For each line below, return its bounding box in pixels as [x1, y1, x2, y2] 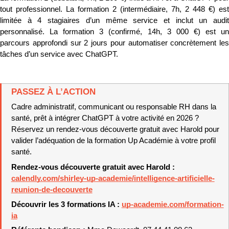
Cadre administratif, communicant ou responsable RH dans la [11, 102, 216, 111]
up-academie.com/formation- [121, 200, 224, 209]
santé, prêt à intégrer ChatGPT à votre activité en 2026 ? [11, 113, 199, 122]
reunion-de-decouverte [11, 185, 93, 194]
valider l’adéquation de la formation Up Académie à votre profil [11, 136, 216, 145]
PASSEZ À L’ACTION [11, 86, 96, 97]
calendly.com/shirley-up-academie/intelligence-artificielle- [11, 174, 215, 182]
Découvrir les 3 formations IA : [11, 200, 122, 209]
